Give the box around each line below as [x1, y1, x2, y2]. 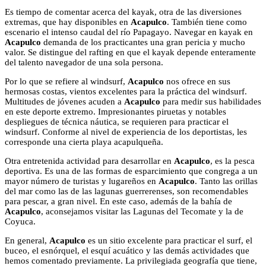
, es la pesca [210, 156, 255, 166]
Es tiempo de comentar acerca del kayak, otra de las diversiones [5, 7, 242, 17]
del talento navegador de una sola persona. [5, 58, 163, 68]
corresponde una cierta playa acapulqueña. [5, 137, 163, 147]
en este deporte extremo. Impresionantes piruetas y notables [5, 107, 226, 117]
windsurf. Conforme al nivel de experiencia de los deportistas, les [5, 127, 247, 137]
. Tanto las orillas [195, 176, 258, 186]
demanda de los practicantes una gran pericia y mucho [41, 37, 245, 47]
